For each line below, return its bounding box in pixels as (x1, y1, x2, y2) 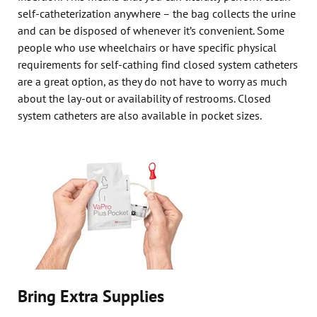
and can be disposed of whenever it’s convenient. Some (18, 23, 284, 38)
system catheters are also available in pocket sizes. (18, 108, 262, 122)
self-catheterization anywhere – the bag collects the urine (18, 6, 296, 21)
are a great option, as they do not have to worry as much (18, 74, 287, 88)
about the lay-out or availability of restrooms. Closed (18, 91, 271, 105)
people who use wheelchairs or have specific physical (18, 40, 277, 54)
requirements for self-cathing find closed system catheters (18, 57, 298, 71)
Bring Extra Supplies (18, 284, 164, 307)
